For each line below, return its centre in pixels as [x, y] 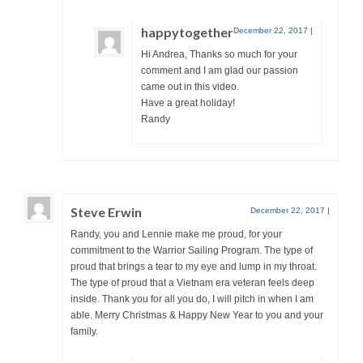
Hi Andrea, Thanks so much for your [219, 54]
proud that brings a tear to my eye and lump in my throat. [194, 266]
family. [84, 331]
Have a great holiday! [188, 102]
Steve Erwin [106, 211]
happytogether [187, 32]
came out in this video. [190, 86]
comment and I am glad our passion [220, 70]
